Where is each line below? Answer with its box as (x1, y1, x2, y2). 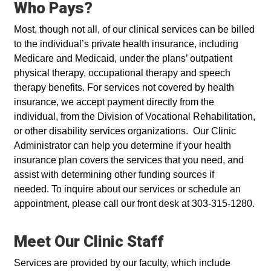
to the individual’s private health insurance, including (14, 39, 238, 50)
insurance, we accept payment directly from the (14, 97, 214, 108)
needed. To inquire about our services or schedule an (14, 184, 241, 195)
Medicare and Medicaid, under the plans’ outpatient (14, 53, 232, 64)
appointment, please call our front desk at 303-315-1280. (14, 198, 255, 209)
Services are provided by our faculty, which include (14, 258, 230, 269)
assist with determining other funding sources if (14, 169, 214, 180)
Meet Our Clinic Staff (14, 232, 164, 251)
